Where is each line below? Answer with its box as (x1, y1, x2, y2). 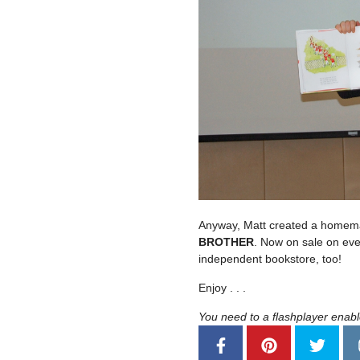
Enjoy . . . (198, 280, 246, 294)
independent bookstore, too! (198, 252, 342, 265)
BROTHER (198, 235, 254, 248)
